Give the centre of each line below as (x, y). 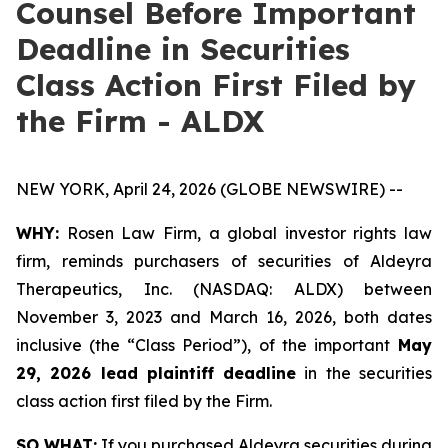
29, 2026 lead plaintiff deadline (156, 373)
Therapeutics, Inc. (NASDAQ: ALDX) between (224, 289)
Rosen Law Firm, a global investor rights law (245, 233)
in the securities (364, 373)
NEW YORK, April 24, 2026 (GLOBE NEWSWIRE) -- (209, 189)
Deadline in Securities (183, 49)
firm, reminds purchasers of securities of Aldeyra (224, 261)
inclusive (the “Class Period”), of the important (203, 345)
